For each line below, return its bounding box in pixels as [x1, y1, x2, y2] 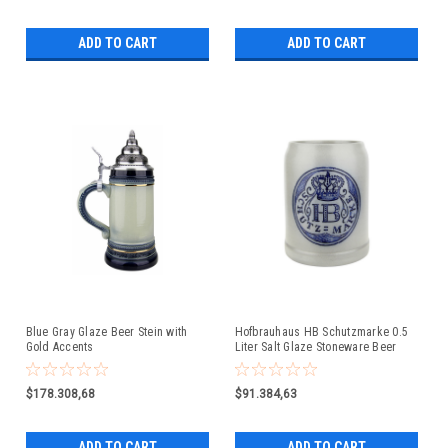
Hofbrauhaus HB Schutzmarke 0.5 [234, 324, 408, 339]
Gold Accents [25, 339, 94, 354]
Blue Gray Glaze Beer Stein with [25, 324, 188, 339]
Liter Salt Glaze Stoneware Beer [234, 339, 397, 354]
